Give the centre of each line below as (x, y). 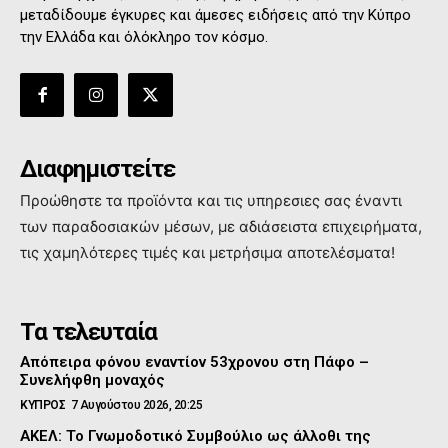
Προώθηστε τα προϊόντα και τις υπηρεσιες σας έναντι (211, 201)
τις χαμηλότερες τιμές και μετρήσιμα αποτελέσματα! (207, 253)
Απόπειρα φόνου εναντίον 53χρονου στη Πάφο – (194, 362)
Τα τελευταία (88, 332)
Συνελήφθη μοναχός (92, 380)
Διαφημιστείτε (97, 169)
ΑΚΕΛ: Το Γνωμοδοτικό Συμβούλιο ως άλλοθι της (195, 436)
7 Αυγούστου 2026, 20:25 (136, 405)
